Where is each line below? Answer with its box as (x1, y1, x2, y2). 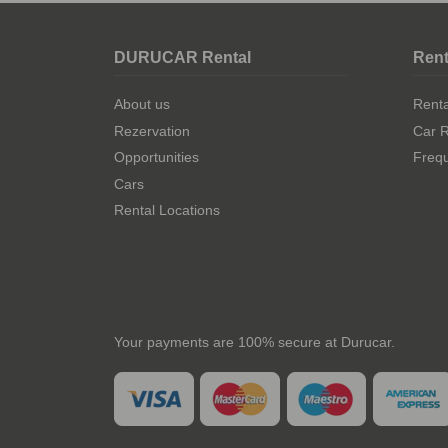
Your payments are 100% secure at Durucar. (114, 334, 395, 351)
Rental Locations (114, 202, 220, 219)
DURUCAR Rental (114, 48, 251, 66)
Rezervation (114, 122, 190, 139)
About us (114, 96, 170, 113)
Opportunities (114, 149, 199, 166)
